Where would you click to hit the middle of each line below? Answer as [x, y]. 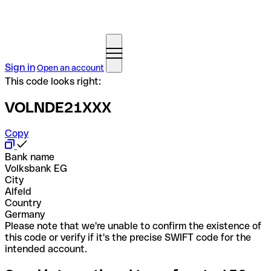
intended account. [46, 249]
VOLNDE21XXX [58, 107]
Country [23, 203]
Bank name [30, 157]
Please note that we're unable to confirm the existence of [133, 226]
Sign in [20, 67]
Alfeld [18, 191]
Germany [25, 214]
